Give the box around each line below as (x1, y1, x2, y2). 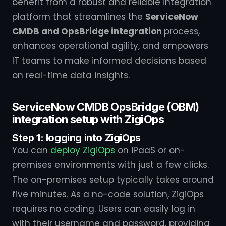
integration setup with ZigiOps (12, 112, 164, 126)
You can (12, 144, 50, 156)
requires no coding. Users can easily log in (12, 203, 195, 215)
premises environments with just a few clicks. (12, 159, 209, 171)
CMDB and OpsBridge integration (12, 25, 164, 37)
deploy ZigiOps (50, 144, 115, 156)
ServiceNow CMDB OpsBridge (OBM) (12, 100, 199, 114)
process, (164, 25, 200, 37)
